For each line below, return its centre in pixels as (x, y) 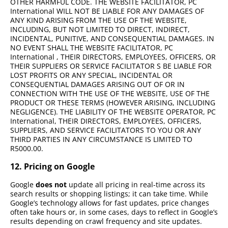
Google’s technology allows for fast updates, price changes (110, 203)
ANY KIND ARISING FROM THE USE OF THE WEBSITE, (98, 20)
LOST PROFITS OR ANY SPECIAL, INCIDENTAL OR (91, 75)
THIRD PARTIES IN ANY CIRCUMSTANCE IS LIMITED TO (101, 139)
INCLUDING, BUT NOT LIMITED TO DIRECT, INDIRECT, (100, 29)
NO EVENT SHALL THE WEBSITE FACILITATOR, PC (92, 47)
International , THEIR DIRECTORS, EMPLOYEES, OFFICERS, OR (113, 56)
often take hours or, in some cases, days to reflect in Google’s (114, 212)
